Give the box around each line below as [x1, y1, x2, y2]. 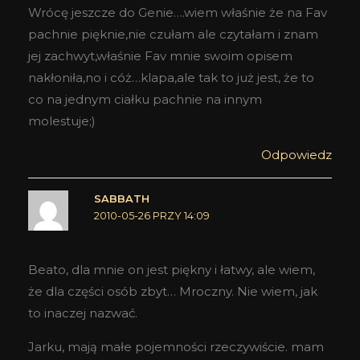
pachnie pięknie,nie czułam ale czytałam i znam [28, 26, 318, 42]
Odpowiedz [261, 146, 332, 162]
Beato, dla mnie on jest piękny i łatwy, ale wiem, [28, 262, 315, 278]
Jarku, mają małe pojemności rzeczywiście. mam [28, 339, 324, 355]
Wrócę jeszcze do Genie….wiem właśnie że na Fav [28, 4, 327, 20]
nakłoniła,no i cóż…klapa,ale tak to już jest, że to [28, 69, 314, 85]
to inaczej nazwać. [28, 305, 137, 321]
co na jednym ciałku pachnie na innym [28, 91, 262, 107]
